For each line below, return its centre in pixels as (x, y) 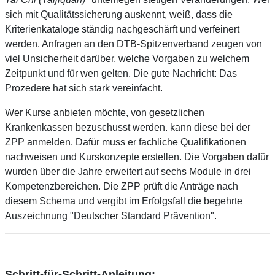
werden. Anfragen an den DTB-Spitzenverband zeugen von (134, 44)
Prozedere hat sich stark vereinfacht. (84, 88)
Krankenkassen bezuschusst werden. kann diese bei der (128, 127)
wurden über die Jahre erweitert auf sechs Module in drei (128, 171)
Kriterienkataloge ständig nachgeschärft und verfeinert (122, 29)
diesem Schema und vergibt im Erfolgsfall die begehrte (124, 201)
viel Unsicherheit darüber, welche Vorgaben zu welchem (127, 58)
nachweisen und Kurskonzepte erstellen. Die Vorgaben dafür (137, 157)
